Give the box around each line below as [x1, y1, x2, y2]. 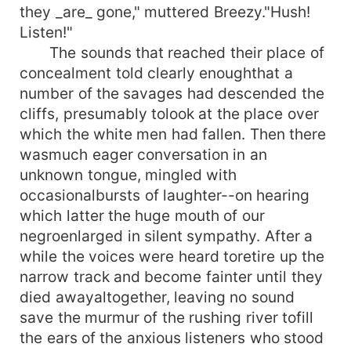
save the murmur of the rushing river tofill [20, 307, 314, 327]
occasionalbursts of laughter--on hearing [20, 185, 310, 204]
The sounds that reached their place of [20, 42, 324, 62]
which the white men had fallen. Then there [20, 124, 327, 143]
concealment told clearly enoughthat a [20, 63, 293, 82]
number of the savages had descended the [20, 83, 324, 103]
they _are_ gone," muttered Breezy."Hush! [20, 2, 310, 21]
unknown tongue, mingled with [20, 165, 237, 184]
